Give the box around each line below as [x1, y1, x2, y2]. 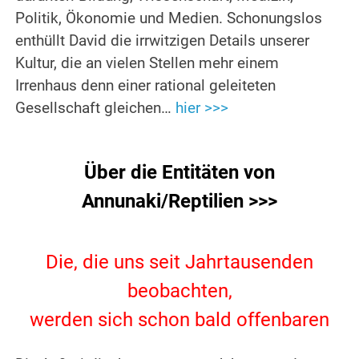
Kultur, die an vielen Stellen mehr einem [15, 54, 280, 73]
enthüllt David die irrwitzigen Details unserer [15, 32, 310, 50]
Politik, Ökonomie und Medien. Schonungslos [15, 10, 323, 28]
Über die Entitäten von [84, 161, 275, 184]
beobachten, [127, 280, 232, 303]
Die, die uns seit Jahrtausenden [46, 251, 313, 274]
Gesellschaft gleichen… [15, 99, 176, 118]
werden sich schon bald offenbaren [30, 309, 329, 332]
